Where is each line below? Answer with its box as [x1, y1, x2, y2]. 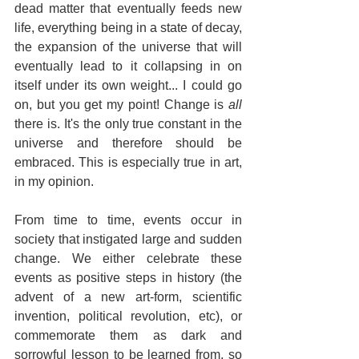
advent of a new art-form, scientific [14, 289, 242, 304]
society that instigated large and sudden [14, 232, 242, 246]
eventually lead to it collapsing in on [14, 58, 242, 73]
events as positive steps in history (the [14, 270, 242, 284]
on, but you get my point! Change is [14, 97, 228, 111]
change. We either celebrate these [14, 251, 242, 265]
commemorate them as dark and [14, 328, 242, 342]
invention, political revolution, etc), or [14, 309, 242, 323]
